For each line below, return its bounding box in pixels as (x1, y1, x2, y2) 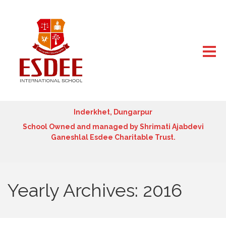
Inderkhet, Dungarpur (74, 108, 152, 116)
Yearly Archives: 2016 (8, 180, 182, 201)
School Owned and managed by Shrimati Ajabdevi (22, 123, 204, 131)
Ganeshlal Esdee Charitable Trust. (50, 133, 176, 141)
